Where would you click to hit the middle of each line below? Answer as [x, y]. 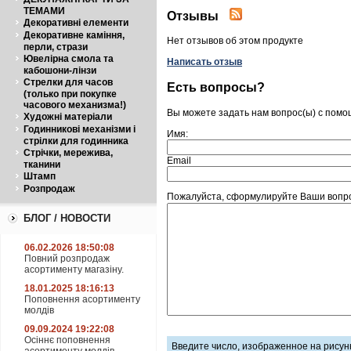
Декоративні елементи [76, 23]
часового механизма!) [75, 105]
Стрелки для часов [68, 82]
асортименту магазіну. [74, 270]
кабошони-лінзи [60, 71]
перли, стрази [56, 47]
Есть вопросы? [216, 87]
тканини [42, 165]
